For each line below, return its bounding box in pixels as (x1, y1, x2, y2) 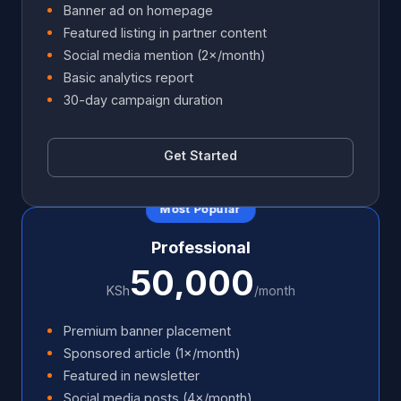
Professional (150, 237, 251, 257)
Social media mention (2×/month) (63, 47, 266, 63)
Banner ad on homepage (63, 2, 213, 18)
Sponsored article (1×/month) (63, 345, 241, 361)
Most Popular (159, 202, 242, 217)
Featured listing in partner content (63, 24, 267, 40)
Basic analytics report (63, 69, 193, 85)
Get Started (164, 147, 237, 163)
